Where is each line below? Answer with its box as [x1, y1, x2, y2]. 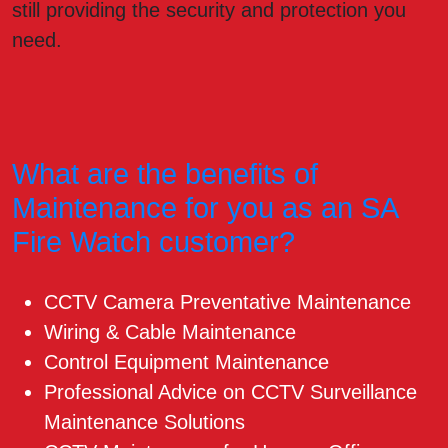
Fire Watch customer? [12, 226, 295, 259]
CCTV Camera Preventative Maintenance [44, 291, 411, 314]
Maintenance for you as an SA [12, 192, 397, 225]
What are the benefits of [12, 158, 318, 191]
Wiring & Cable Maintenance [44, 321, 296, 344]
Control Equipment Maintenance [44, 351, 329, 374]
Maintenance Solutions [44, 411, 245, 434]
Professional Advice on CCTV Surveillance [44, 381, 417, 404]
